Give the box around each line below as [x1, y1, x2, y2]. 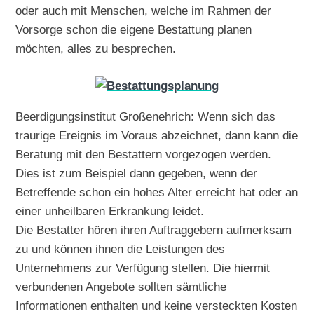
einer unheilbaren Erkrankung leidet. [15, 203, 205, 218]
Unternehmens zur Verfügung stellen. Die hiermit [15, 260, 271, 275]
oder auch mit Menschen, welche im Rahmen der [15, 3, 272, 18]
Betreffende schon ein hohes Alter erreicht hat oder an [15, 184, 299, 199]
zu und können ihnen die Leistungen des [15, 241, 226, 256]
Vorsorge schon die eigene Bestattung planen [15, 22, 252, 36]
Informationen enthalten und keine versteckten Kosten [15, 298, 298, 313]
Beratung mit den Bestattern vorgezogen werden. [15, 146, 272, 161]
